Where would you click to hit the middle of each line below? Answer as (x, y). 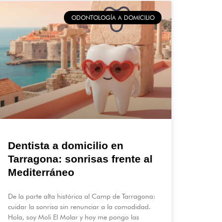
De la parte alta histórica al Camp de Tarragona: (82, 196)
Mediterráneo (41, 172)
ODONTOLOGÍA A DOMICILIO (113, 17)
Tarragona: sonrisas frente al (80, 159)
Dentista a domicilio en (66, 146)
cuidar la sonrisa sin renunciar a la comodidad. (79, 207)
